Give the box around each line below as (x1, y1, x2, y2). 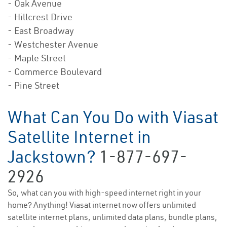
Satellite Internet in (8, 126, 151, 148)
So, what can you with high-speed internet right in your (8, 187, 201, 198)
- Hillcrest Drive (8, 11, 72, 23)
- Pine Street (8, 80, 59, 92)
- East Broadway (8, 25, 74, 37)
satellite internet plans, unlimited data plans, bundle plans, (8, 212, 217, 222)
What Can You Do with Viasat (8, 106, 218, 128)
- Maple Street (8, 52, 66, 64)
